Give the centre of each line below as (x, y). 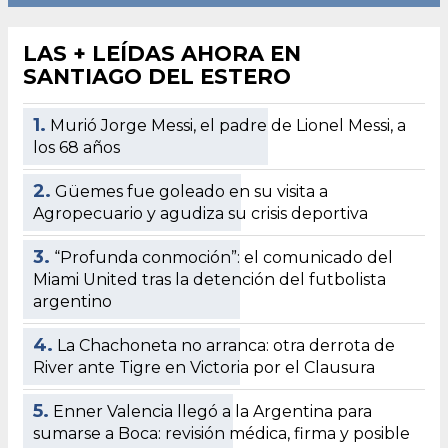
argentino (72, 301)
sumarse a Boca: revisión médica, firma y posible (221, 433)
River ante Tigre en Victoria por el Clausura (204, 367)
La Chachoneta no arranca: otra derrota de (226, 345)
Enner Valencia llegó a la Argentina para (212, 411)
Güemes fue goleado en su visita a (191, 191)
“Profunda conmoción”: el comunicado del (223, 257)
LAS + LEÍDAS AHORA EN (162, 53)
